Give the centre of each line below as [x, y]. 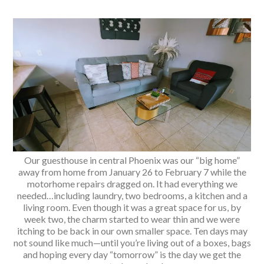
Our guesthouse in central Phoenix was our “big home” [132, 160]
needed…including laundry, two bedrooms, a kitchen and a [132, 196]
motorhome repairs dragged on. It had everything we [132, 184]
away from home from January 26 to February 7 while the [132, 172]
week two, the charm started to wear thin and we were [132, 219]
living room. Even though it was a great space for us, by [132, 207]
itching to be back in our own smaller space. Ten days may [132, 231]
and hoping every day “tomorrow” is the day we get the [132, 255]
